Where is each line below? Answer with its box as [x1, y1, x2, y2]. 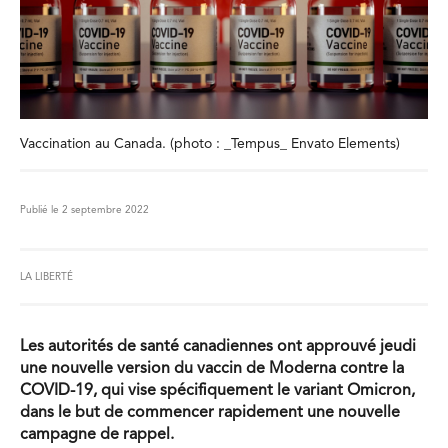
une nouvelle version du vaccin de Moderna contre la [20, 361, 404, 377]
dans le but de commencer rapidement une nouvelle [20, 405, 400, 421]
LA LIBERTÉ [20, 272, 73, 282]
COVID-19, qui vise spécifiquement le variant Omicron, [20, 383, 415, 399]
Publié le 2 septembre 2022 [20, 205, 149, 215]
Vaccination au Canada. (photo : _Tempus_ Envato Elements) [20, 137, 400, 151]
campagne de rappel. [20, 427, 174, 443]
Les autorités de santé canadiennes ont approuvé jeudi [20, 339, 416, 355]
